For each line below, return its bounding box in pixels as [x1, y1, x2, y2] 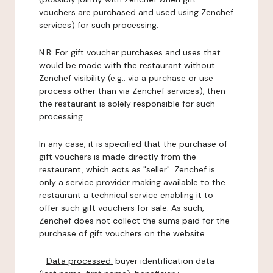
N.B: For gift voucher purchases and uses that [39, 47, 221, 58]
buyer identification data [113, 255, 214, 266]
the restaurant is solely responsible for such [39, 98, 215, 109]
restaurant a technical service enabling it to [39, 190, 213, 200]
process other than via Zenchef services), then [39, 85, 225, 96]
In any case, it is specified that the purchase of [39, 138, 227, 149]
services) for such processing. [39, 19, 158, 30]
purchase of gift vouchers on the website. [39, 228, 207, 239]
